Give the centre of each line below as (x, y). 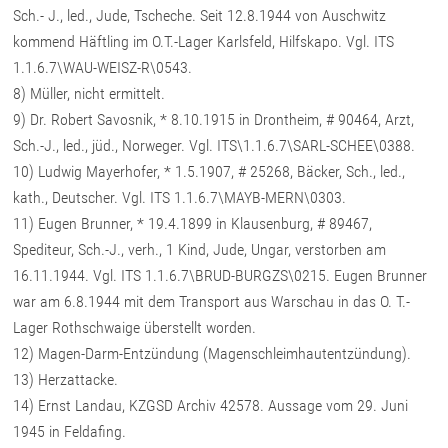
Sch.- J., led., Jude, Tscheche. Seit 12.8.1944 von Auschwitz (200, 16)
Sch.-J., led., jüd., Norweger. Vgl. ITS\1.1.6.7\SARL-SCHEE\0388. (214, 146)
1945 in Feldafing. (70, 432)
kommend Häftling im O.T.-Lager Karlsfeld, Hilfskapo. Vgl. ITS (204, 42)
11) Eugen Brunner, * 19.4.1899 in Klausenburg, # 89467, (193, 224)
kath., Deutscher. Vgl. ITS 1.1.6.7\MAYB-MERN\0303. (180, 198)
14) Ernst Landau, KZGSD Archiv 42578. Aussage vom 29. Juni (211, 406)
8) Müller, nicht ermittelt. (89, 94)
